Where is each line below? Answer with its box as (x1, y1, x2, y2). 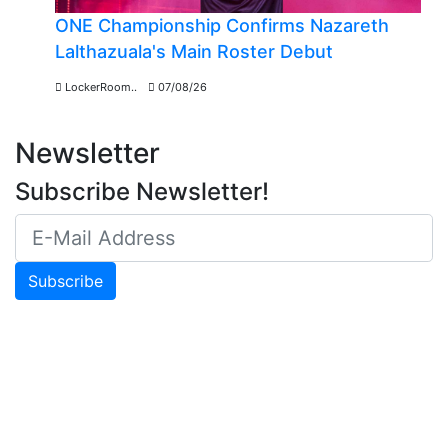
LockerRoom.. (62, 79, 140, 94)
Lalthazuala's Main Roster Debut (55, 40, 333, 62)
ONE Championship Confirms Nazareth (55, 14, 389, 36)
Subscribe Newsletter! (15, 176, 269, 206)
